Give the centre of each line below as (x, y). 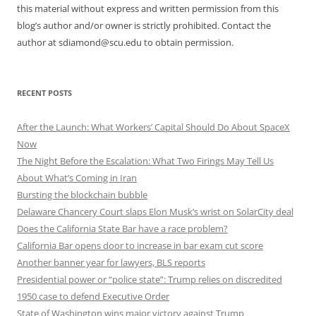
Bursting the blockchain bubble (82, 194)
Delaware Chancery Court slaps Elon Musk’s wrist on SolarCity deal (155, 211)
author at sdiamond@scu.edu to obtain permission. (125, 42)
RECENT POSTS (44, 92)
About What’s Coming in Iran (77, 177)
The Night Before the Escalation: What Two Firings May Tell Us (145, 160)
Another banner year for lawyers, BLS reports (111, 262)
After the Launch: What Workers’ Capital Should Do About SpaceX (153, 127)
